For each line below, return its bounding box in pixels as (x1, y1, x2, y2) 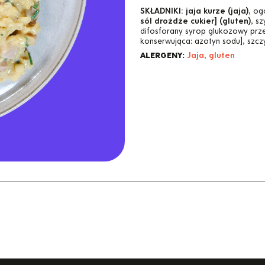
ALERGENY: (140, 50, 185, 61)
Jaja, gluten (186, 50, 235, 61)
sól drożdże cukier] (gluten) (140, 16, 251, 27)
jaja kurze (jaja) (185, 6, 248, 17)
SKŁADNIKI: (140, 6, 183, 17)
